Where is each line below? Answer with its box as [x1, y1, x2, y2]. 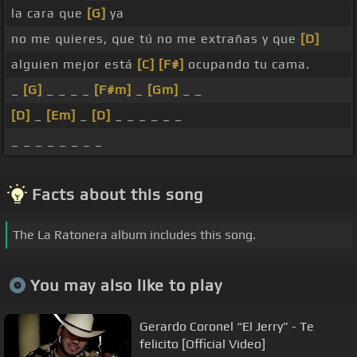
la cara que [11, 6, 87, 22]
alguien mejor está [11, 57, 137, 73]
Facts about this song [32, 185, 203, 204]
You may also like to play [29, 275, 222, 294]
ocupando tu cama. [184, 57, 310, 73]
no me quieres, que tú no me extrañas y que [11, 31, 300, 47]
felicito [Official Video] [139, 335, 265, 351]
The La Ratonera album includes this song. [13, 227, 256, 243]
